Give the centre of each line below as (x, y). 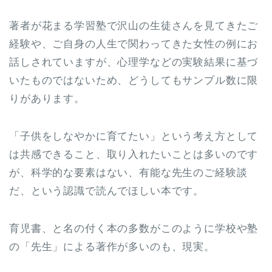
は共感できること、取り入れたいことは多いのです (134, 155)
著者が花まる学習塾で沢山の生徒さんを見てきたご (134, 26)
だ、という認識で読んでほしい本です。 (107, 191)
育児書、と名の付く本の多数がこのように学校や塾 (134, 229)
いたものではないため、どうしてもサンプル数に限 (134, 81)
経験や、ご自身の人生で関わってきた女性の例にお (134, 44)
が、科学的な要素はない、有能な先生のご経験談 (128, 173)
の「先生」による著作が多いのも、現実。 (112, 247)
